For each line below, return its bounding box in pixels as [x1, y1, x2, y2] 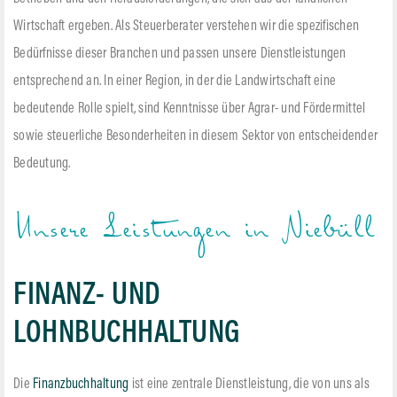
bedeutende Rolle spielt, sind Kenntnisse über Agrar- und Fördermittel [13, 102, 366, 117]
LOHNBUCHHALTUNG [13, 319, 240, 351]
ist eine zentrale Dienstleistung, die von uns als [128, 378, 370, 393]
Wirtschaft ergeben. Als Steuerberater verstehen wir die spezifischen [13, 19, 359, 35]
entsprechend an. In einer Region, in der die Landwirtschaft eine [13, 74, 336, 90]
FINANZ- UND [13, 281, 161, 313]
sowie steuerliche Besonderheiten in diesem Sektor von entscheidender [13, 129, 378, 144]
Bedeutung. [13, 157, 71, 172]
